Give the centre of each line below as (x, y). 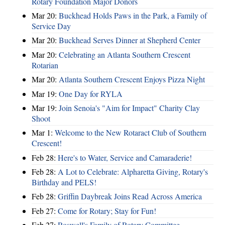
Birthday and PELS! (64, 182)
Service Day (51, 26)
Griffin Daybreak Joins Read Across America (130, 196)
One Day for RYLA (91, 93)
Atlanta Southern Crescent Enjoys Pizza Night (132, 79)
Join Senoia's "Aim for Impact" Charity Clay (129, 107)
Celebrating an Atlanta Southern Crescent (125, 54)
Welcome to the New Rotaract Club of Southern (131, 133)
